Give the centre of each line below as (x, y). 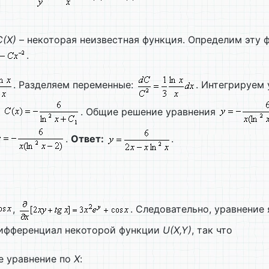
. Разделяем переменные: (75, 85)
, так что (212, 230)
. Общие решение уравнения (150, 112)
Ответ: (87, 139)
